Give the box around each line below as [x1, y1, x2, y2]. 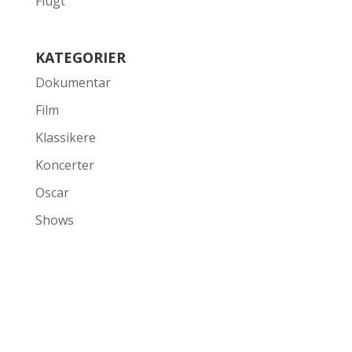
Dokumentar [35, 74, 111, 92]
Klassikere [35, 129, 96, 147]
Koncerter [35, 156, 94, 174]
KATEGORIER [35, 48, 126, 68]
